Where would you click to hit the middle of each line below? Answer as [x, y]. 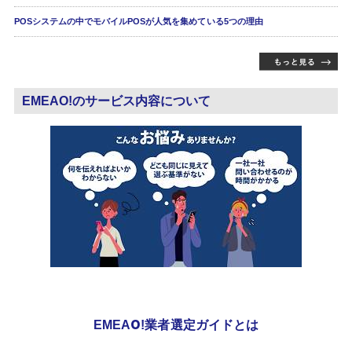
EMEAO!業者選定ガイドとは [176, 325]
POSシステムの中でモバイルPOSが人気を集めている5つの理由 [138, 22]
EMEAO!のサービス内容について [116, 101]
